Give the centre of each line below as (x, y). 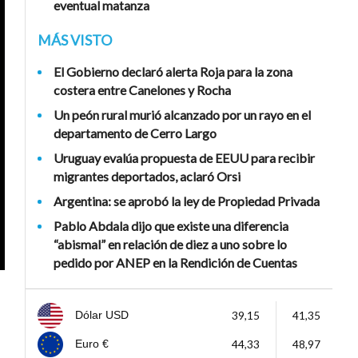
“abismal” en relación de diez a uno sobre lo (170, 244)
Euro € (92, 344)
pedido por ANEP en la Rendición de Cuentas (175, 263)
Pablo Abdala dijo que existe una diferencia (171, 226)
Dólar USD (102, 315)
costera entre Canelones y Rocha (142, 90)
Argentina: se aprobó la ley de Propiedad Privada (187, 201)
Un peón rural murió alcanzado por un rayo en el (182, 115)
